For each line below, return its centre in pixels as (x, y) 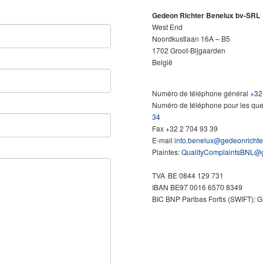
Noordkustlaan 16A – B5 (191, 38)
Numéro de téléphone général (200, 93)
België (162, 62)
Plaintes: (167, 152)
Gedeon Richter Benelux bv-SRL (207, 15)
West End (167, 26)
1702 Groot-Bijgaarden (189, 50)
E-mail (163, 140)
